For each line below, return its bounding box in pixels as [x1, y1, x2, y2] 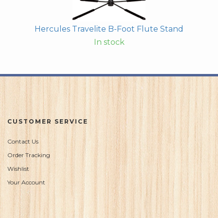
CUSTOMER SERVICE [7, 118, 88, 126]
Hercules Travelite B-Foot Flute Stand [35, 24, 183, 34]
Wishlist [7, 165, 29, 173]
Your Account [7, 179, 45, 186]
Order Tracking [7, 151, 50, 159]
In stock [93, 37, 125, 47]
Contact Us [7, 138, 38, 145]
